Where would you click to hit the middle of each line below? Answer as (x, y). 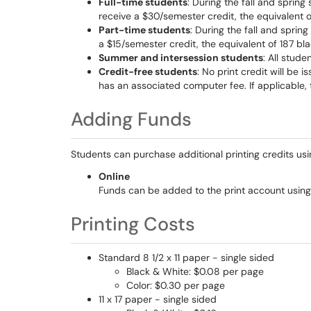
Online (114, 176)
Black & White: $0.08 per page (195, 271)
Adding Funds (131, 119)
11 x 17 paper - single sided (158, 299)
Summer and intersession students (181, 58)
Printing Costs (133, 224)
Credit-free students (148, 72)
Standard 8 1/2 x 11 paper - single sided (186, 258)
